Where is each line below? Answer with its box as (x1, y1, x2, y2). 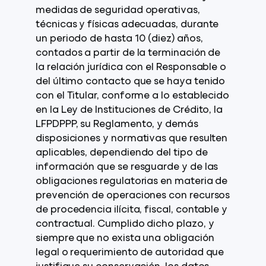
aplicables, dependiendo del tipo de (36, 148, 208, 158)
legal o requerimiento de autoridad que (36, 248, 224, 258)
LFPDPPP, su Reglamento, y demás (36, 120, 198, 129)
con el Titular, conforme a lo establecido (36, 91, 230, 101)
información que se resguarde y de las (36, 163, 218, 172)
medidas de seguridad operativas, (36, 6, 200, 15)
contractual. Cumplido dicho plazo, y (36, 220, 214, 229)
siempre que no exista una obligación (36, 234, 214, 243)
